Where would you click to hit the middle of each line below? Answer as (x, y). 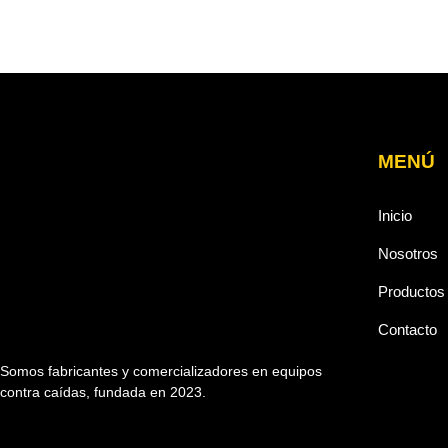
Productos (411, 291)
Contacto (407, 329)
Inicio (394, 215)
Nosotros (407, 253)
